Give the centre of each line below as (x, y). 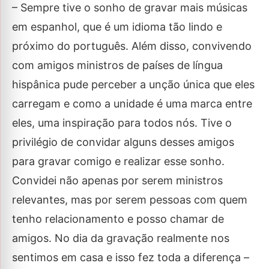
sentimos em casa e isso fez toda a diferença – (131, 258)
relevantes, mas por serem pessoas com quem (130, 200)
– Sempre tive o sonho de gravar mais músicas (130, 8)
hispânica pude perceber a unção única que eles (133, 85)
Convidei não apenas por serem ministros (117, 181)
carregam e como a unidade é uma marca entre (132, 104)
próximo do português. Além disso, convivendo (132, 46)
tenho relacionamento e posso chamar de (118, 219)
